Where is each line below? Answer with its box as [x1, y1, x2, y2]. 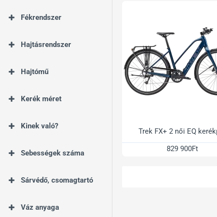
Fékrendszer [21, 13, 62, 22]
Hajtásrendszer [21, 40, 71, 49]
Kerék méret [21, 94, 62, 103]
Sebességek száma [21, 149, 84, 157]
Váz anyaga [21, 203, 59, 212]
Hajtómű [21, 67, 48, 76]
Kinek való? [21, 122, 58, 130]
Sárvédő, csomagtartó [21, 176, 93, 185]
